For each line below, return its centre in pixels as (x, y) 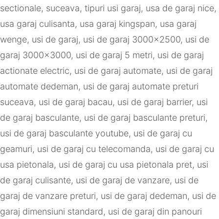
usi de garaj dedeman (144, 196)
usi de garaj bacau (76, 102)
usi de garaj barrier (154, 102)
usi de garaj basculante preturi (145, 118)
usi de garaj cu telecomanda (94, 149)
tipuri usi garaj (113, 8)
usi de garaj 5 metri (114, 55)
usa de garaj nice (180, 8)
